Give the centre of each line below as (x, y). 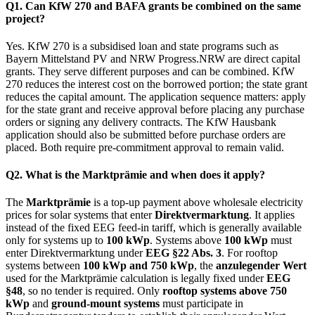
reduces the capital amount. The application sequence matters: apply (156, 96)
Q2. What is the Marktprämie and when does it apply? (135, 175)
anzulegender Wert (261, 266)
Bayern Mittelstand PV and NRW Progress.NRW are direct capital (153, 58)
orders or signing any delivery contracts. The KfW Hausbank (141, 122)
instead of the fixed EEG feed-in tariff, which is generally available (154, 228)
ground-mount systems (105, 304)
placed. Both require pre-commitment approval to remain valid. (145, 147)
